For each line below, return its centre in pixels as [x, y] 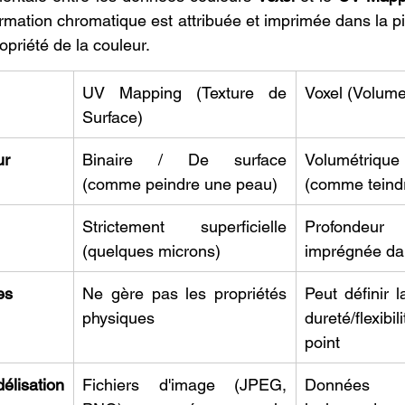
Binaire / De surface [184, 159]
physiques [118, 317]
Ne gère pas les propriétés [184, 293]
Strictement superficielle [184, 226]
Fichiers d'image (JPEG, [184, 384]
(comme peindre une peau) [180, 184]
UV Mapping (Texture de [184, 92]
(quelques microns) [151, 250]
